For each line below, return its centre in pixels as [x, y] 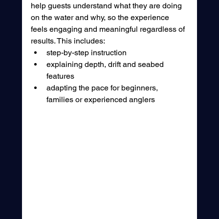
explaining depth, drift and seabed [106, 64]
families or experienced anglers [100, 99]
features [60, 76]
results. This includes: [68, 41]
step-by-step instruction [86, 52]
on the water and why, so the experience [101, 17]
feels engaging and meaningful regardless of [109, 29]
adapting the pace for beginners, [103, 88]
